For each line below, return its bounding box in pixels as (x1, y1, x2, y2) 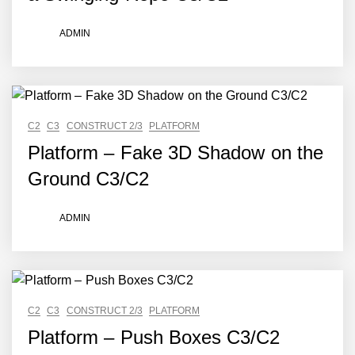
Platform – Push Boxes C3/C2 (28, 326, 281, 348)
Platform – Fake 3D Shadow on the (28, 142, 323, 163)
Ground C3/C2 (28, 168, 150, 189)
